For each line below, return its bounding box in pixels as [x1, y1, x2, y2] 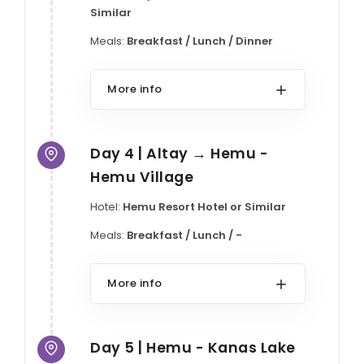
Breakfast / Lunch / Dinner [127, 32, 273, 49]
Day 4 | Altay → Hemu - [90, 142, 268, 163]
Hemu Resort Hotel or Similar [123, 198, 286, 214]
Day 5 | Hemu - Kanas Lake [90, 336, 296, 357]
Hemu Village [90, 166, 193, 187]
